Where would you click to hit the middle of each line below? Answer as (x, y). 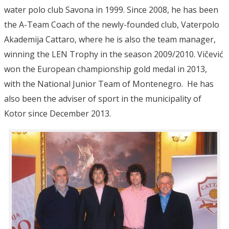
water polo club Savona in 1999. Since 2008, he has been (111, 9)
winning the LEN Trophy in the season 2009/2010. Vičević (114, 54)
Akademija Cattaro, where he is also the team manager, (110, 39)
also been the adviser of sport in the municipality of (103, 98)
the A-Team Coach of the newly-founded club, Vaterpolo (112, 24)
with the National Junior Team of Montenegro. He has (109, 84)
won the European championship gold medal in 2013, (106, 69)
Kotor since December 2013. (58, 113)
